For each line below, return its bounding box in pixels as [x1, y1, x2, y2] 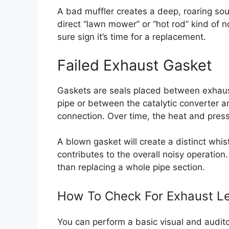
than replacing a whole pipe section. [57, 162, 205, 173]
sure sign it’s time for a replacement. [57, 32, 206, 42]
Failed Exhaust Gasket [57, 56, 212, 74]
